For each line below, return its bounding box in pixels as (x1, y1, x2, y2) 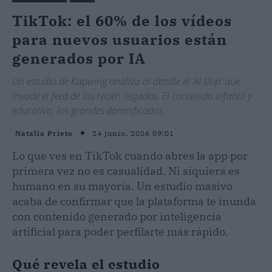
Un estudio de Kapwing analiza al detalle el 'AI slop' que (12, 74, 240, 88)
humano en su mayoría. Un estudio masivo (12, 178, 233, 193)
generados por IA (12, 48, 146, 68)
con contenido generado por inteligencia (12, 209, 222, 223)
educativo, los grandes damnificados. (12, 103, 165, 117)
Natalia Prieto (15, 129, 73, 138)
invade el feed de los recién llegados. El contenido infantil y (12, 89, 252, 103)
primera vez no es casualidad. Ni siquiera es (12, 163, 240, 178)
